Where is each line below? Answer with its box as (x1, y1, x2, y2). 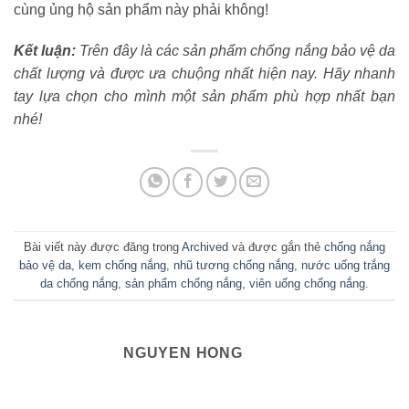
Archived (182, 239, 228, 254)
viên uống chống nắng (249, 276, 365, 290)
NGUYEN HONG (123, 345, 243, 362)
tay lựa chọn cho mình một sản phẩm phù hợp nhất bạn (14, 89, 395, 105)
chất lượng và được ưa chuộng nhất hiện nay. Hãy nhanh (14, 66, 395, 82)
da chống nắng (40, 276, 118, 290)
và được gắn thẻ (228, 239, 324, 254)
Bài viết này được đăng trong (24, 239, 182, 254)
